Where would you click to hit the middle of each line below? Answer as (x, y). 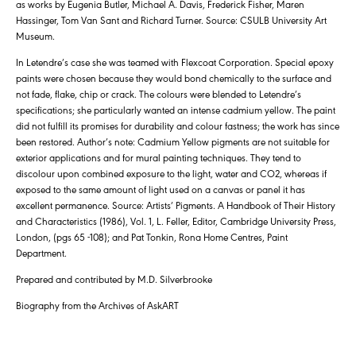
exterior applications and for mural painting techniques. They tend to (159, 157)
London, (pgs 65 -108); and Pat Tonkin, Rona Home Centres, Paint (152, 237)
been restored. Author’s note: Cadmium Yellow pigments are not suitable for (173, 141)
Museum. (35, 36)
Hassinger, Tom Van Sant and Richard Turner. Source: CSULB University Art (171, 20)
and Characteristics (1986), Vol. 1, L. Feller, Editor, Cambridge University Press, (176, 221)
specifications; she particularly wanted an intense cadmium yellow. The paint (176, 110)
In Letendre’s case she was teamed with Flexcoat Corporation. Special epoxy (175, 62)
